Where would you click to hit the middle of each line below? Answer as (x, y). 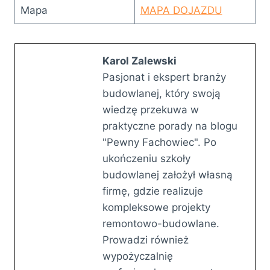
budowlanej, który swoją (162, 93)
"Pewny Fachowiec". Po (159, 142)
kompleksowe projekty (156, 207)
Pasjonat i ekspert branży (164, 77)
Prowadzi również (146, 240)
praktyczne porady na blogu (170, 126)
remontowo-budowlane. (161, 223)
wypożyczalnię (138, 256)
